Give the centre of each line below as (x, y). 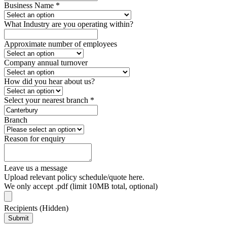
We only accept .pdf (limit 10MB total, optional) (81, 186)
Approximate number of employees (61, 44)
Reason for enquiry (35, 139)
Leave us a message (36, 168)
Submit (18, 218)
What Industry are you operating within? (69, 24)
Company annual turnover (46, 63)
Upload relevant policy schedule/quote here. (74, 177)
